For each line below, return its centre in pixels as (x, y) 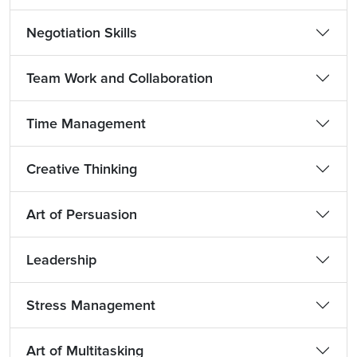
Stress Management (91, 305)
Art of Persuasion (82, 214)
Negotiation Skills (82, 33)
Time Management (86, 124)
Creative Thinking (82, 169)
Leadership (61, 260)
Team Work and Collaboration (120, 78)
